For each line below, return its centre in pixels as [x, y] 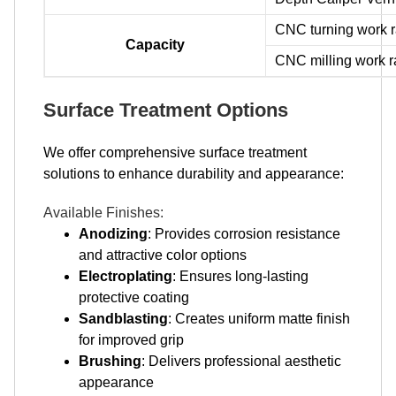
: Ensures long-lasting [240, 276]
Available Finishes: [103, 212]
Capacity [155, 44]
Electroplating [126, 276]
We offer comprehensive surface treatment [175, 152]
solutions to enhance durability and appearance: [194, 173]
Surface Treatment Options [166, 110]
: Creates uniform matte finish [259, 318]
